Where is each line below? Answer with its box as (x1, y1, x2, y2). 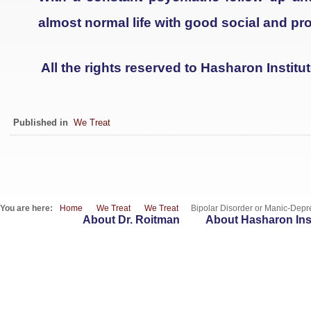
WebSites (15, 244, 47, 253)
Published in (13, 117, 68, 128)
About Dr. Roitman (83, 214, 180, 226)
